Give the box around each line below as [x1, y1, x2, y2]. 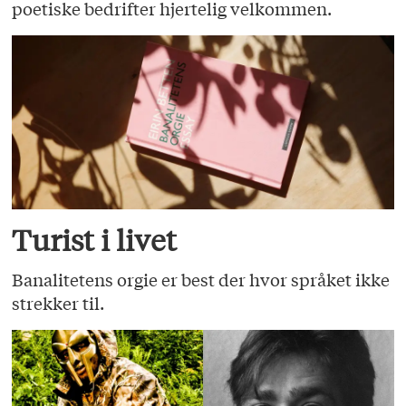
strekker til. [12, 290, 105, 314]
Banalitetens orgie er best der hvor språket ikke [12, 266, 391, 291]
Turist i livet [12, 221, 178, 258]
